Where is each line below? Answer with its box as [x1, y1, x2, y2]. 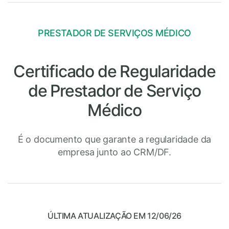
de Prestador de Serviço [28, 80, 201, 101]
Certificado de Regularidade [13, 61, 216, 81]
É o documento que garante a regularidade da [17, 133, 212, 145]
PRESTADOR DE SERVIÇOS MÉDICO [38, 27, 191, 38]
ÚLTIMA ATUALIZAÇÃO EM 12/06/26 [48, 210, 181, 221]
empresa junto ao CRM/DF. [57, 146, 172, 157]
